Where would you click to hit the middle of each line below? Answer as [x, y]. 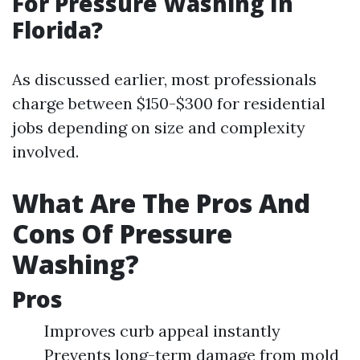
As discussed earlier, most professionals [164, 79]
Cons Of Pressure [122, 233]
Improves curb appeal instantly [162, 331]
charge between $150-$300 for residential [169, 103]
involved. [45, 151]
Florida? [57, 30]
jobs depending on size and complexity [159, 127]
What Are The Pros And [161, 203]
